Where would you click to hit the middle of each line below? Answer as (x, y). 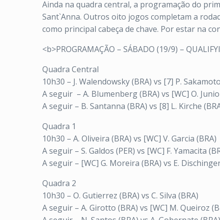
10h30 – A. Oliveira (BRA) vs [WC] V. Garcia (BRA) (129, 138)
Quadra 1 (59, 126)
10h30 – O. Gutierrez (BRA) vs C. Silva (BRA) (120, 195)
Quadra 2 (59, 183)
